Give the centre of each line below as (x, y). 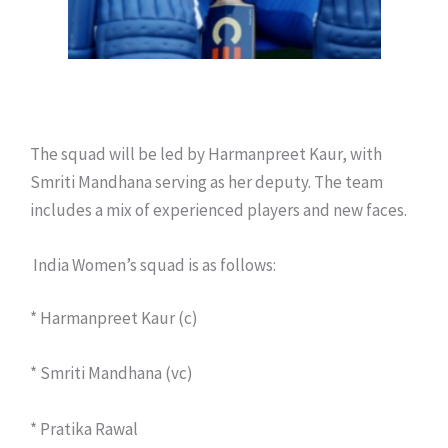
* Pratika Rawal (84, 428)
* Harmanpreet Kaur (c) (114, 318)
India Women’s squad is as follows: (153, 264)
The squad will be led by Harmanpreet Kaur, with (206, 153)
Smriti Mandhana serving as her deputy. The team (206, 181)
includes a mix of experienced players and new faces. (218, 209)
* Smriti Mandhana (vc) (111, 373)
